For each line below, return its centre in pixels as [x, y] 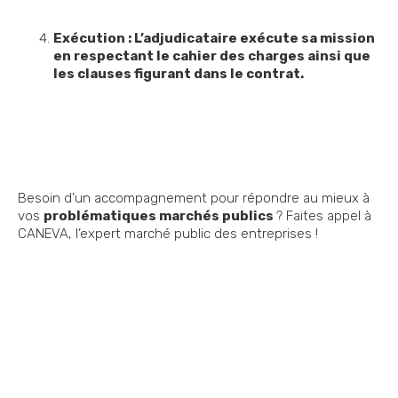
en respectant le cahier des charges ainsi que [212, 56]
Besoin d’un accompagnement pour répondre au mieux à [194, 199]
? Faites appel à [324, 216]
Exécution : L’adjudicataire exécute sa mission [214, 39]
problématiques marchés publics [160, 216]
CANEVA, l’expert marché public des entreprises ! [168, 234]
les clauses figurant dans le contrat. [179, 74]
